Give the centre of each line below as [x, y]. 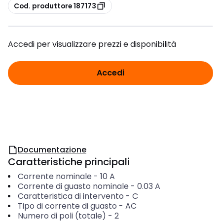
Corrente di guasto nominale [73, 186]
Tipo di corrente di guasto [67, 206]
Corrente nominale [55, 176]
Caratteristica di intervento [71, 196]
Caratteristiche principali [69, 162]
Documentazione [52, 150]
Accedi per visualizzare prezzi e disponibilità [92, 44]
